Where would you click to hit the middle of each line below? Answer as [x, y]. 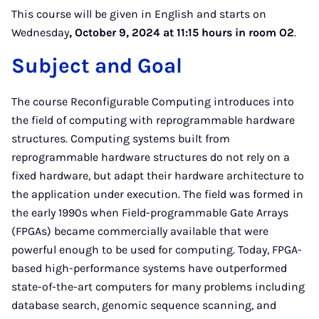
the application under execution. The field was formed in [157, 194]
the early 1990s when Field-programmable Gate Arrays [150, 213]
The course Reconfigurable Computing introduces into [153, 101]
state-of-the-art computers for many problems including [158, 287]
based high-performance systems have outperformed [149, 268]
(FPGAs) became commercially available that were [140, 231]
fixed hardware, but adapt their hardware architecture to [158, 176]
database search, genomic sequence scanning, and [144, 305]
